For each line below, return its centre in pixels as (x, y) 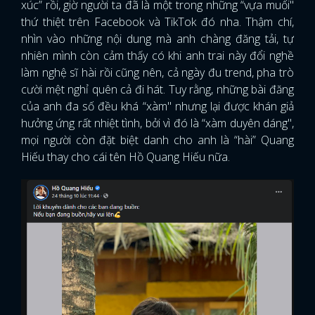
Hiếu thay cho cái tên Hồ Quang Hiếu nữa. (127, 157)
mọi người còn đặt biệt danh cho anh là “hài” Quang (157, 140)
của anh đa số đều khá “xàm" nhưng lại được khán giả (157, 107)
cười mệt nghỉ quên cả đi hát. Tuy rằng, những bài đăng (157, 90)
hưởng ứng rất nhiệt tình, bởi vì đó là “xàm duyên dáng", (157, 123)
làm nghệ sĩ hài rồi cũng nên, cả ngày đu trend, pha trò (157, 73)
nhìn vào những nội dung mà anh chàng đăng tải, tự (157, 39)
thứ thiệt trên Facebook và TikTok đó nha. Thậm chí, (157, 22)
